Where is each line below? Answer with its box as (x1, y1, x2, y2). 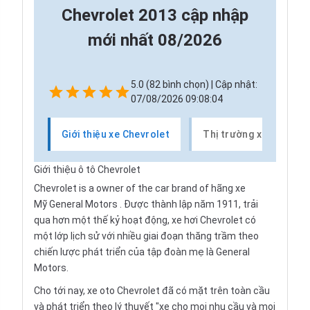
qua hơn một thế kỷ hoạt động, (34, 215, 172, 226)
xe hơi (172, 215, 198, 226)
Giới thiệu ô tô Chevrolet (34, 164, 140, 176)
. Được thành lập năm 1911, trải (118, 199, 258, 210)
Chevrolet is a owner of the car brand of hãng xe (34, 183, 246, 194)
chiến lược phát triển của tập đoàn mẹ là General (34, 246, 250, 258)
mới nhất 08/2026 (88, 30, 222, 51)
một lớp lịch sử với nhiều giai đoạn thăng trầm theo (34, 230, 259, 242)
